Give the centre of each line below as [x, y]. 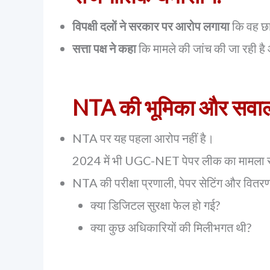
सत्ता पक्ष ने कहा [104, 48]
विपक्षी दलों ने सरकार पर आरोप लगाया [151, 26]
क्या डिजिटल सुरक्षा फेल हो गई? [155, 205]
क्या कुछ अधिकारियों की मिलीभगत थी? [171, 227]
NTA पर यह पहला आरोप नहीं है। [143, 138]
